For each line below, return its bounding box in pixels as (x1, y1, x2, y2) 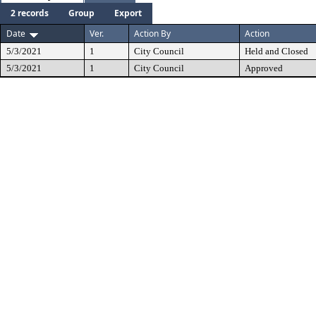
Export (114, 7, 142, 19)
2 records (11, 7, 49, 19)
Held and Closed (245, 46, 308, 56)
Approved (245, 63, 283, 73)
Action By (134, 28, 171, 39)
